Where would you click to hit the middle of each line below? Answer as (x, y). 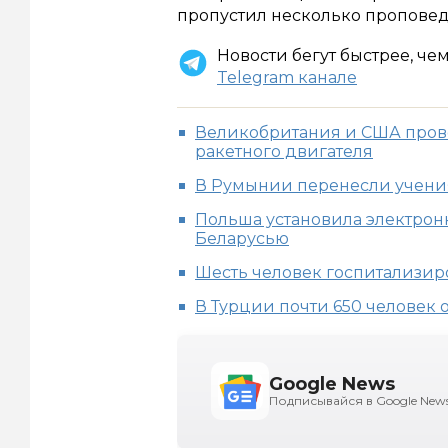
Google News (332, 383)
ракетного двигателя (284, 151)
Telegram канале (287, 77)
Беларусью (242, 238)
